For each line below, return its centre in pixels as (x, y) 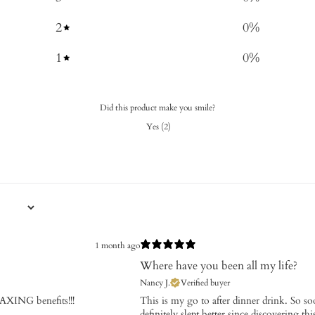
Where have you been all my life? (219, 265)
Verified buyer (205, 282)
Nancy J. (155, 282)
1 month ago (117, 246)
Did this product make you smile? (157, 107)
